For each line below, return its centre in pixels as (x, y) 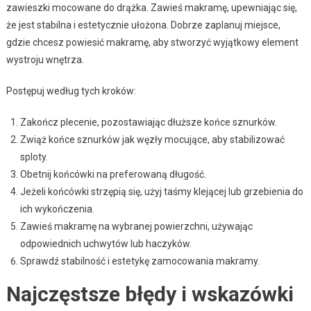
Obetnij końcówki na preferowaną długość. (113, 174)
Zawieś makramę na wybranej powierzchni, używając (136, 226)
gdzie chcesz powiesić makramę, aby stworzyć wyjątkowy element (152, 42)
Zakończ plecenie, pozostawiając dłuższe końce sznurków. (148, 122)
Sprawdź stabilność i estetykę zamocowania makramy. (140, 261)
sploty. (34, 157)
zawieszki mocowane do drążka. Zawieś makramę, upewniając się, (151, 7)
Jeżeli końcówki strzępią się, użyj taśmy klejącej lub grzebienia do (161, 191)
